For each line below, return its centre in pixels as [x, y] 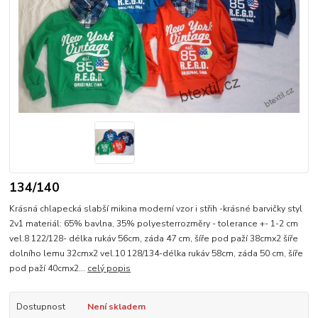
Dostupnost [40, 307]
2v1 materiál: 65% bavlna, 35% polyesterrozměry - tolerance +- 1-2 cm [154, 224]
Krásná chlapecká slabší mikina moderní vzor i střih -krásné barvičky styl [156, 209]
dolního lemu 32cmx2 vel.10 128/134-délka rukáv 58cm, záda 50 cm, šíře [157, 254]
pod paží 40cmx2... [49, 269]
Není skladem [116, 307]
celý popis [109, 269]
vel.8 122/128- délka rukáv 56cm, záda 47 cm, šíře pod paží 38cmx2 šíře [154, 239]
